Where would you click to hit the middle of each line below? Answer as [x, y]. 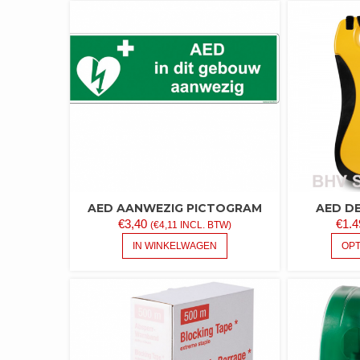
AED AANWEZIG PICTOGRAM [175, 209]
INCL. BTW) [205, 225]
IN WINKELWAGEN [175, 246]
